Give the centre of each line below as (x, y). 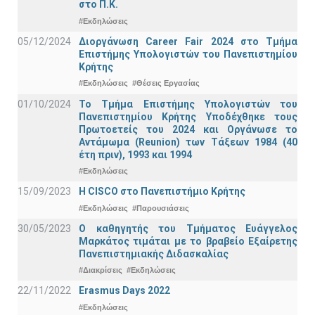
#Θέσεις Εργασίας (166, 83)
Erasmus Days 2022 (124, 291)
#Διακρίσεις (101, 270)
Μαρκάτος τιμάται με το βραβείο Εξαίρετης (188, 241)
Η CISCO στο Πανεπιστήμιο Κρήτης (162, 192)
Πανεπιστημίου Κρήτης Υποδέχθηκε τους (188, 116)
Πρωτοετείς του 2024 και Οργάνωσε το (188, 129)
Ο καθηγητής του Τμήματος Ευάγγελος (188, 228)
